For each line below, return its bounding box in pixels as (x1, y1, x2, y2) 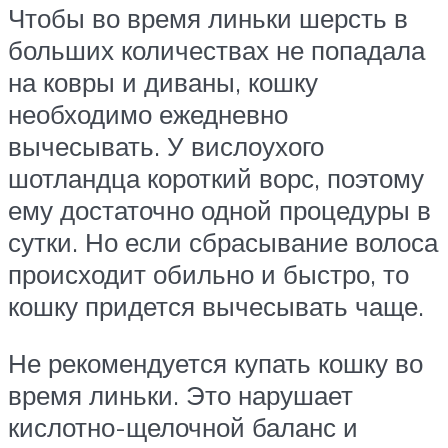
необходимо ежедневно (8, 97, 288, 130)
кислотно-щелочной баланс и (8, 411, 358, 444)
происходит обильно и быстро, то (8, 257, 409, 290)
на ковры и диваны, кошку (8, 65, 318, 98)
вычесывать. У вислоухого (8, 129, 324, 162)
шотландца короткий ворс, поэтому (8, 161, 424, 194)
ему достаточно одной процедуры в (8, 193, 431, 226)
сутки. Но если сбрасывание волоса (8, 225, 438, 258)
